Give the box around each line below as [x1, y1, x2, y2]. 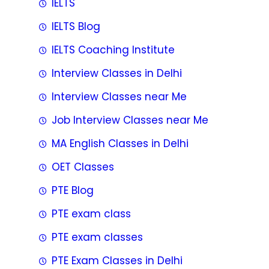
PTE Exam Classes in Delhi [52, 253, 183, 268]
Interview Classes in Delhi [52, 66, 182, 80]
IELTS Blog [52, 19, 100, 34]
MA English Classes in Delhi [52, 136, 189, 151]
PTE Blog [52, 183, 94, 198]
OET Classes [52, 160, 114, 174]
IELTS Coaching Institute [52, 43, 175, 57]
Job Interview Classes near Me [52, 113, 208, 127]
